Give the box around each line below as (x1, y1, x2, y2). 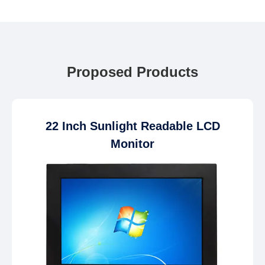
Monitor (111, 137, 154, 150)
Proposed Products (67, 63, 198, 80)
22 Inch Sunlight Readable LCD (45, 119, 220, 132)
